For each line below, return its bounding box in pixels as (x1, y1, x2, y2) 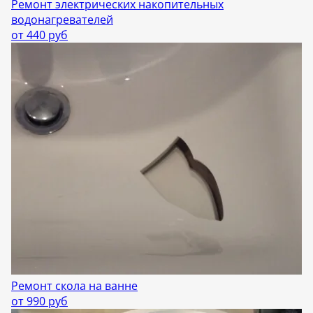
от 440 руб (11, 27, 68, 43)
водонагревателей (11, 12, 113, 28)
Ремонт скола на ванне (11, 278, 138, 294)
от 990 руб (11, 293, 68, 310)
